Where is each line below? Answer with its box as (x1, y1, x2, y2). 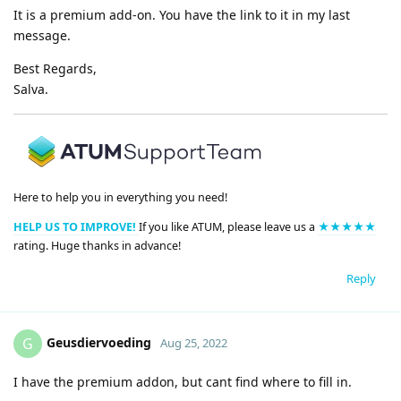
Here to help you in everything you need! (13, 189, 227, 205)
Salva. (13, 81, 48, 98)
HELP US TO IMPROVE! (13, 219, 139, 235)
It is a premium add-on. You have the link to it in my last (13, 6, 350, 24)
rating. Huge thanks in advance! (13, 238, 181, 254)
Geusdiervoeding (47, 333, 151, 351)
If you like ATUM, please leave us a (139, 219, 318, 235)
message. (13, 27, 71, 45)
